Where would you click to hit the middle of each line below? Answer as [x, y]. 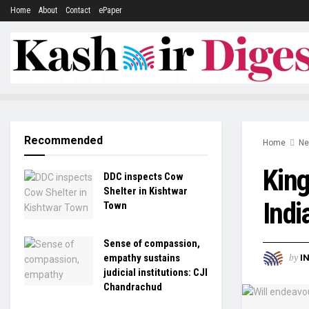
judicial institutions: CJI [156, 272]
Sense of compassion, [152, 243]
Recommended [63, 140]
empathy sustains [142, 258]
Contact [78, 10]
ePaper [110, 10]
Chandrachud [133, 287]
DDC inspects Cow [143, 177]
